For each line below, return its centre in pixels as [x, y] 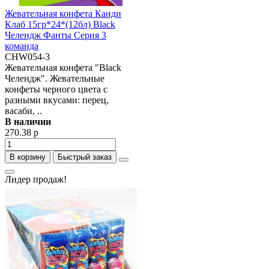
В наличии [28, 122]
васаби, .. [23, 111]
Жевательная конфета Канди [63, 14]
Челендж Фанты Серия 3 [56, 35]
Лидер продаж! [36, 179]
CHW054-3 [27, 57]
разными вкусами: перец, [57, 100]
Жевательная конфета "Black [63, 68]
